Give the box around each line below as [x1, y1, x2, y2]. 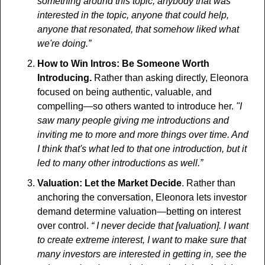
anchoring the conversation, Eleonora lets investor [37, 192, 247, 203]
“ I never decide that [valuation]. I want [91, 221, 248, 231]
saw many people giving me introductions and [37, 115, 229, 126]
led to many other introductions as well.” [37, 158, 205, 169]
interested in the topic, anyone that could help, [37, 10, 229, 21]
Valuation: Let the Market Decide [37, 178, 182, 189]
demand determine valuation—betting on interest [37, 206, 241, 217]
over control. [37, 221, 91, 231]
